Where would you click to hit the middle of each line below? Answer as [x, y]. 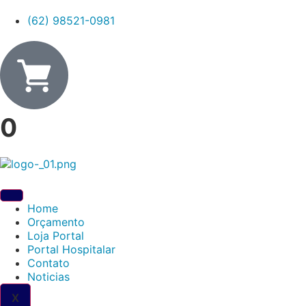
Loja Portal [56, 236]
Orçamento [56, 222]
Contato [48, 263]
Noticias [48, 277]
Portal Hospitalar [71, 249]
